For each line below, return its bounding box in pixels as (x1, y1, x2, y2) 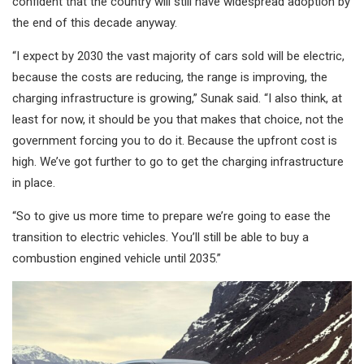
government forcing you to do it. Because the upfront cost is (12, 133, 337, 149)
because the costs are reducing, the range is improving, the (12, 70, 327, 85)
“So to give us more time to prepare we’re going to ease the (12, 209, 331, 224)
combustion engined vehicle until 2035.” (12, 251, 221, 266)
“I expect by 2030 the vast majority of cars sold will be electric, (12, 49, 344, 64)
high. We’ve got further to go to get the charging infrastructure (12, 154, 344, 170)
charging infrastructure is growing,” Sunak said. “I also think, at (12, 91, 342, 106)
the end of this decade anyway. (12, 15, 177, 31)
